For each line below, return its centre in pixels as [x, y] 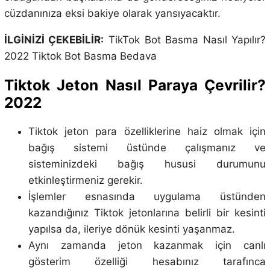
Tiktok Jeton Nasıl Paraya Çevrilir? [135, 85]
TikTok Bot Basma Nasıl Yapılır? [185, 39]
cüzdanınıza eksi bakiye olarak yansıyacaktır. [112, 13]
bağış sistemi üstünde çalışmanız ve [147, 148]
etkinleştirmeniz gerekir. [85, 181]
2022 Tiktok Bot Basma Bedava [80, 56]
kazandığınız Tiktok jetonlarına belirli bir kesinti [147, 213]
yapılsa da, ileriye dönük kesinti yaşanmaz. [131, 229]
